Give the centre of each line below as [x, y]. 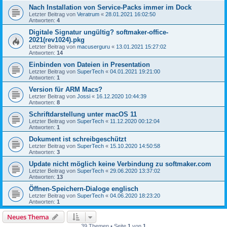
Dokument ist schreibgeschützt [78, 139]
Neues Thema [28, 217]
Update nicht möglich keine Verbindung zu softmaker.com [120, 164]
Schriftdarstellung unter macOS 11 [83, 114]
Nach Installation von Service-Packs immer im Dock [110, 7]
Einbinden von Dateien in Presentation [89, 64]
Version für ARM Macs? [66, 89]
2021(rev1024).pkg [57, 40]
